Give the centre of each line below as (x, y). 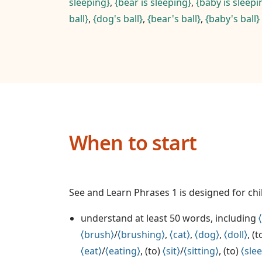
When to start (133, 143)
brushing (141, 235)
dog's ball (118, 19)
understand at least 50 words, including (170, 218)
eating (123, 251)
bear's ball (174, 19)
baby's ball (232, 19)
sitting (201, 251)
